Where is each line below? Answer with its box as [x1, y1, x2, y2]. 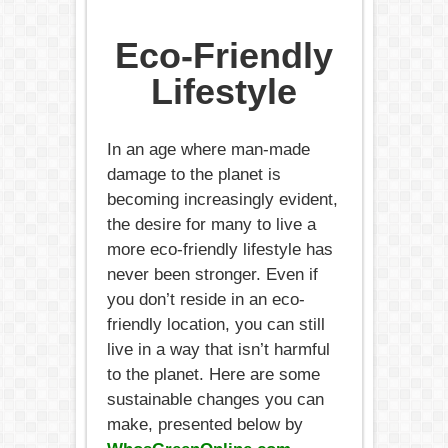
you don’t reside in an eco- [106, 289, 305, 309]
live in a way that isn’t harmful [106, 339, 330, 359]
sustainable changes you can [106, 389, 324, 409]
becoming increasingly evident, [106, 189, 338, 209]
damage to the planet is [106, 164, 281, 184]
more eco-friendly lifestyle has [106, 239, 333, 259]
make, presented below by [106, 414, 303, 434]
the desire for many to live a [106, 214, 316, 234]
